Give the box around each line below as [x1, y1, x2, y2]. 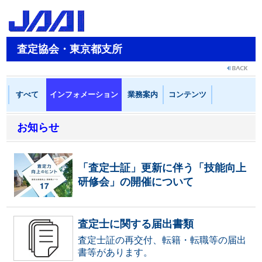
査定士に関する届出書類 [78, 218, 194, 230]
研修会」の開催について [78, 176, 194, 188]
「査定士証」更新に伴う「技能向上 [78, 162, 246, 174]
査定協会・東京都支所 [17, 43, 122, 55]
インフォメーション [50, 90, 118, 99]
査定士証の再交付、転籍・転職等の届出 [78, 235, 246, 245]
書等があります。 [78, 247, 153, 257]
